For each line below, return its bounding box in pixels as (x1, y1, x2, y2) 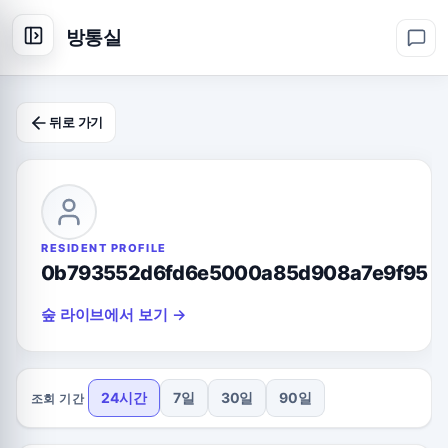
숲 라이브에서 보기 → (41, 305, 187, 324)
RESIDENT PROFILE (41, 241, 167, 255)
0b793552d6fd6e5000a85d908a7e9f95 (41, 261, 428, 285)
